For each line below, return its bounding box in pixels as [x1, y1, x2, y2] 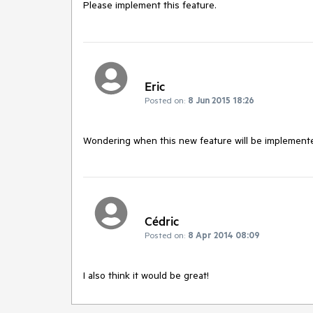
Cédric [145, 213, 179, 229]
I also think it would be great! [83, 269, 209, 282]
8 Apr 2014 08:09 [188, 229, 260, 241]
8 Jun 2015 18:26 [188, 94, 254, 105]
